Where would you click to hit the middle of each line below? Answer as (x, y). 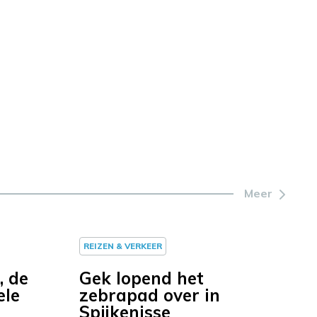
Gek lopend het (142, 278)
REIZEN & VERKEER (123, 246)
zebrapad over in (150, 295)
